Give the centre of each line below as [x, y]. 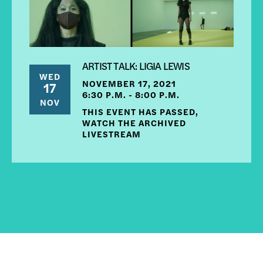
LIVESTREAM [112, 134]
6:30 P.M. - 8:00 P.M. [131, 95]
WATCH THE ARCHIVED [134, 123]
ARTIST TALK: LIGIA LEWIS [136, 66]
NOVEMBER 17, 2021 [129, 83]
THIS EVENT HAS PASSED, [140, 112]
